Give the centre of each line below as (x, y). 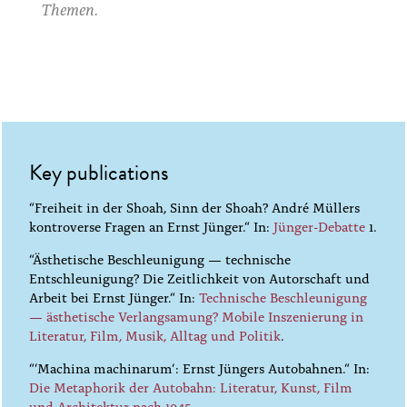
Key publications (99, 173)
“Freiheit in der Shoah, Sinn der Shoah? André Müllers (195, 207)
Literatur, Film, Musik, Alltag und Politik (155, 335)
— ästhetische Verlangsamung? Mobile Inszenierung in (197, 316)
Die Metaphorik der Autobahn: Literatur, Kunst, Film (191, 387)
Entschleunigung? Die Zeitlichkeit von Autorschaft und (200, 278)
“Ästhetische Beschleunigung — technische (160, 258)
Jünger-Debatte (320, 226)
